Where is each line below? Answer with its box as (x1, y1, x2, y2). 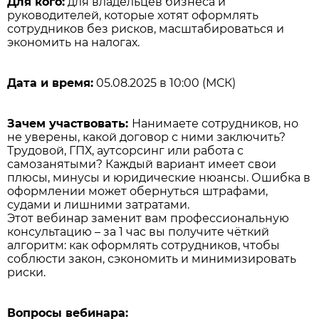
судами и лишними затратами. (7, 198, 189, 212)
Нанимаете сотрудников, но (132, 117, 298, 131)
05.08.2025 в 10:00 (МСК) (93, 76, 236, 90)
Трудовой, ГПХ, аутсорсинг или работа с (7, 144, 244, 158)
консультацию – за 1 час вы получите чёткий (7, 225, 269, 239)
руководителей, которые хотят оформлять (7, 9, 258, 23)
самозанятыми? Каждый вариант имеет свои (7, 157, 276, 172)
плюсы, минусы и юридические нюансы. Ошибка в (7, 171, 310, 185)
